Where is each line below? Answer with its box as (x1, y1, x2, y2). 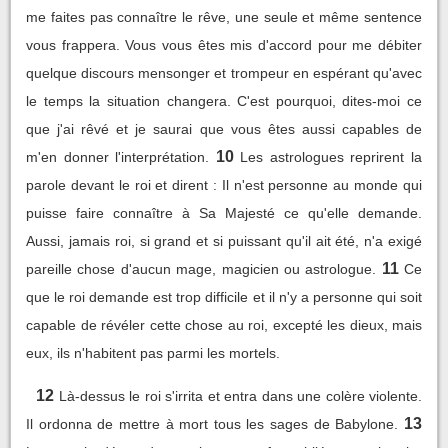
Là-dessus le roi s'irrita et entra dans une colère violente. (58, 387, 422, 404)
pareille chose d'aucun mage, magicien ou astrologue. (26, 260, 377, 277)
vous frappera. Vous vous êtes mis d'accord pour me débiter (26, 36, 422, 53)
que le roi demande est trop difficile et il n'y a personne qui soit (26, 288, 422, 305)
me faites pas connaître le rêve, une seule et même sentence (26, 8, 422, 25)
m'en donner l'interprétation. (26, 148, 210, 165)
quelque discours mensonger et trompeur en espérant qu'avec (26, 64, 422, 81)
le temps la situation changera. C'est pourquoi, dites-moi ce (26, 92, 422, 109)
